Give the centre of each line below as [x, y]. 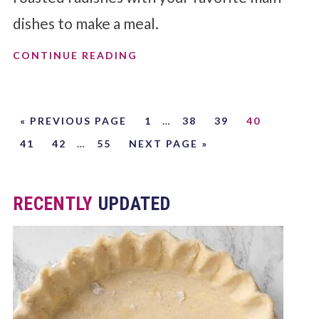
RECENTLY [53, 203]
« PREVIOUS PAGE [73, 120]
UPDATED [132, 203]
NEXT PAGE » [168, 143]
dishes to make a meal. [85, 23]
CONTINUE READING [75, 55]
